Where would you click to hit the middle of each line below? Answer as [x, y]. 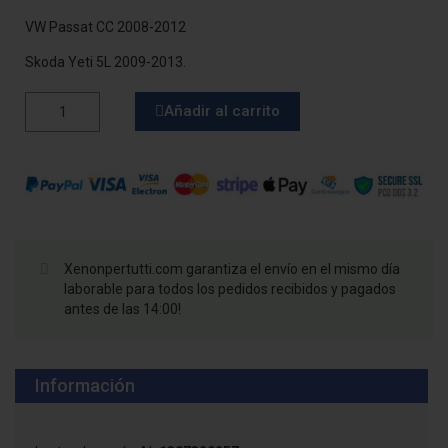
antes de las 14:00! [122, 308]
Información [85, 385]
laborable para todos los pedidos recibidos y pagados [229, 288]
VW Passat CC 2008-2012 [105, 27]
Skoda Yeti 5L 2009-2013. [105, 62]
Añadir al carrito [221, 111]
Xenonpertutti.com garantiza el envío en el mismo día [231, 268]
